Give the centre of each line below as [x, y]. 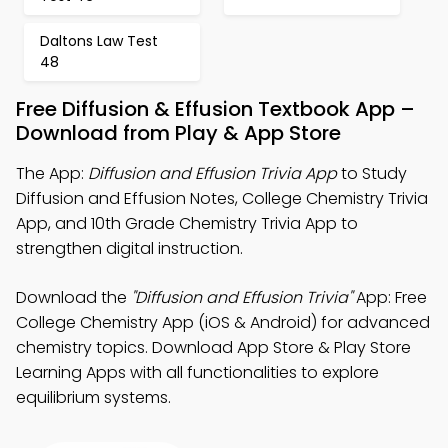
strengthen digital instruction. [129, 248]
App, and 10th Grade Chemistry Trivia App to [187, 223]
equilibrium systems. [93, 397]
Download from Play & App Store [178, 133]
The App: [52, 173]
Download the [73, 297]
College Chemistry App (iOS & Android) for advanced [223, 322]
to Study [372, 173]
